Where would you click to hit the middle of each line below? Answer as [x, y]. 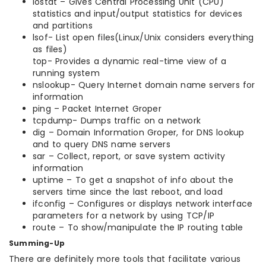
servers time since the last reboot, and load [128, 192]
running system [66, 73]
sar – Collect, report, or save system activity [129, 156]
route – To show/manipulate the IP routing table [138, 228]
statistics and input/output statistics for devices [138, 14]
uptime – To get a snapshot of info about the [133, 180]
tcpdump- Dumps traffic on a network [117, 121]
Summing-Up [37, 243]
